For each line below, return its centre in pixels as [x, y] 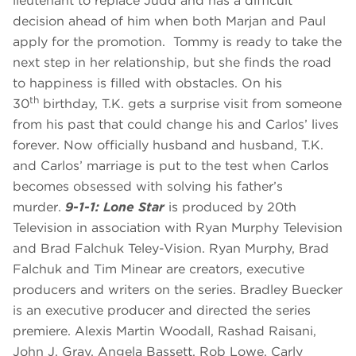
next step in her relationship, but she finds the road [172, 63]
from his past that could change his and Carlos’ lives [176, 125]
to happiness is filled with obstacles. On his [147, 83]
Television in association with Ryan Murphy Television [178, 228]
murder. [39, 207]
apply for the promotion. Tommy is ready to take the [177, 42]
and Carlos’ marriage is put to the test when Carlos [171, 166]
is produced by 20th [232, 207]
